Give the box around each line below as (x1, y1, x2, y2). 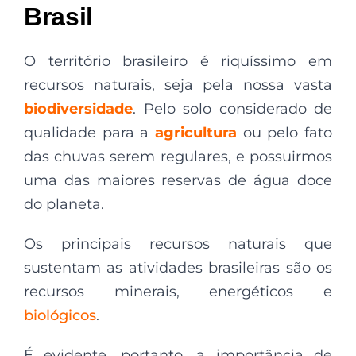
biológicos (24, 306, 96, 324)
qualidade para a (24, 123, 155, 141)
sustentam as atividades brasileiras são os (24, 258, 332, 277)
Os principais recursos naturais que (24, 234, 332, 253)
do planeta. (24, 195, 104, 213)
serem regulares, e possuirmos (110, 147, 333, 165)
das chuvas (24, 147, 110, 165)
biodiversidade (24, 99, 133, 118)
